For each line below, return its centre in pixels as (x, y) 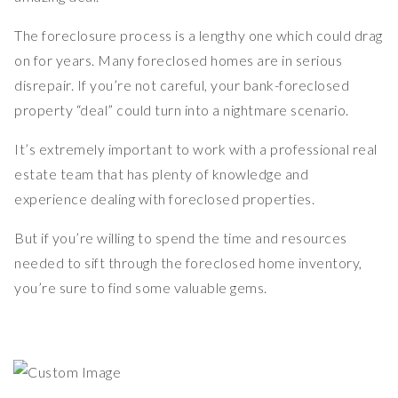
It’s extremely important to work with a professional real (196, 149)
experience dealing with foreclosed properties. (164, 199)
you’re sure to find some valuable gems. (141, 288)
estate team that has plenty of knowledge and (161, 174)
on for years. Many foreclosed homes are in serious (178, 60)
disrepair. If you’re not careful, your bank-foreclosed (182, 85)
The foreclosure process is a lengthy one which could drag (199, 36)
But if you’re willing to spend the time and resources (181, 238)
